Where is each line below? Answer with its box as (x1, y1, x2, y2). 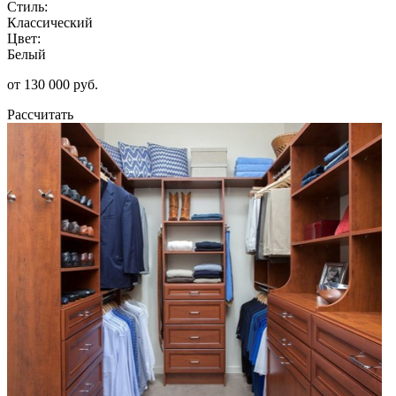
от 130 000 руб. (7, 76, 98, 92)
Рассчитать (7, 106, 73, 122)
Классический (7, 14, 93, 30)
